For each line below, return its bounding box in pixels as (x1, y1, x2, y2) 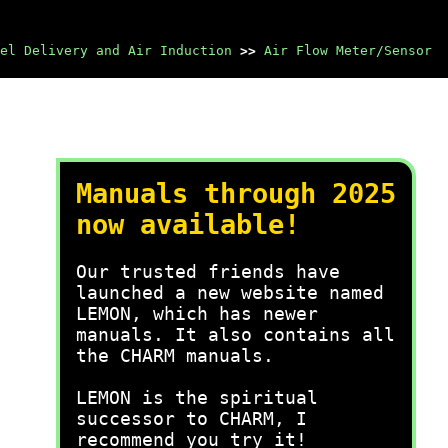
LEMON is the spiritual (76, 387, 318, 408)
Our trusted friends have (76, 261, 340, 282)
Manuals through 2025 (76, 178, 396, 209)
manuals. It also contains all (76, 324, 395, 345)
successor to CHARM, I (76, 408, 307, 429)
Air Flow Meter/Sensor (264, 43, 432, 58)
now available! (76, 209, 300, 240)
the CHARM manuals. (76, 345, 274, 366)
